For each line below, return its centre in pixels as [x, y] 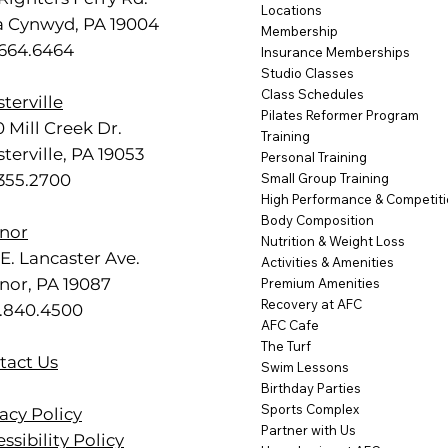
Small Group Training [325, 178]
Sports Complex [310, 409]
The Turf [286, 346]
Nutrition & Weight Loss [333, 241]
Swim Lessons [305, 367]
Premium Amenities [321, 283]
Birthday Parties [311, 388]
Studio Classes [308, 73]
